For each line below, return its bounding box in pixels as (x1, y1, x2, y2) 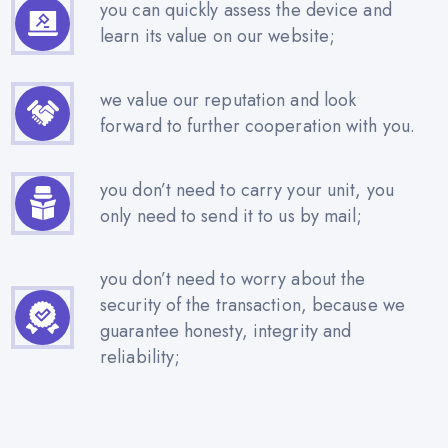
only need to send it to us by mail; (100, 203, 363, 230)
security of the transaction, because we (100, 291, 405, 318)
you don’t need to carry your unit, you (100, 177, 394, 204)
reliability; (100, 343, 181, 370)
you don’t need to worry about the (100, 265, 366, 292)
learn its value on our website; (100, 23, 336, 50)
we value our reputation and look (100, 87, 357, 114)
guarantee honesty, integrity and (100, 317, 352, 344)
